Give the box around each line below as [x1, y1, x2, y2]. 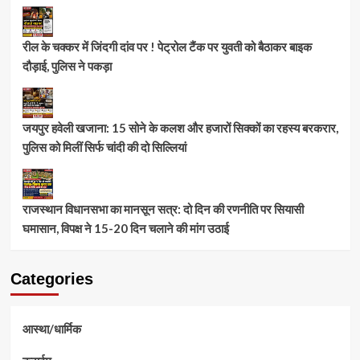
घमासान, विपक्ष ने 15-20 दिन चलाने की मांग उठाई [22, 220, 229, 235]
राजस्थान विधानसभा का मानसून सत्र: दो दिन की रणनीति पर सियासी [22, 201, 304, 216]
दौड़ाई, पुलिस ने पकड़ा [22, 58, 112, 73]
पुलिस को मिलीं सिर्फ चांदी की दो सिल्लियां [22, 139, 186, 154]
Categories [10, 269, 93, 288]
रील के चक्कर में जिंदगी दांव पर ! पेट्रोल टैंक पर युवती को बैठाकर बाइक [22, 39, 312, 54]
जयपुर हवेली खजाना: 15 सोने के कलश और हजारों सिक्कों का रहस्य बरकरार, [22, 120, 338, 135]
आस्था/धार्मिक [22, 321, 81, 336]
